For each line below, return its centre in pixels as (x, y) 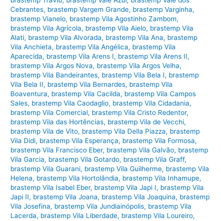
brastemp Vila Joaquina (139, 197)
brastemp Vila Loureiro (157, 215)
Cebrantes (27, 9)
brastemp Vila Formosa (159, 140)
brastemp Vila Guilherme (123, 168)
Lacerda (24, 215)
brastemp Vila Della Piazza (124, 131)
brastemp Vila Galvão (141, 150)
